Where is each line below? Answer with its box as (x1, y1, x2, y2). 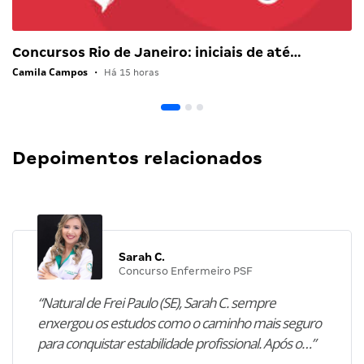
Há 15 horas (102, 67, 159, 77)
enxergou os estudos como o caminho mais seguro (37, 313, 321, 332)
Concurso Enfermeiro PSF (119, 264, 253, 277)
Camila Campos (12, 64, 88, 79)
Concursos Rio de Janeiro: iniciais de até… (12, 44, 301, 60)
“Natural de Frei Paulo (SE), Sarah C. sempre (37, 292, 275, 312)
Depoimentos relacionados (12, 147, 262, 168)
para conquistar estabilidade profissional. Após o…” (37, 333, 315, 353)
